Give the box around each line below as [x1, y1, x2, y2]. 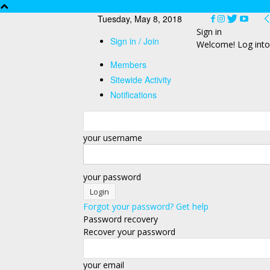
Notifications [110, 89, 157, 101]
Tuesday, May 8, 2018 [98, 13, 182, 25]
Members [110, 58, 146, 71]
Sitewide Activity [110, 74, 171, 86]
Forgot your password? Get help [83, 201, 209, 212]
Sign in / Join [110, 35, 159, 47]
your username [83, 132, 142, 143]
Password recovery [83, 213, 158, 225]
